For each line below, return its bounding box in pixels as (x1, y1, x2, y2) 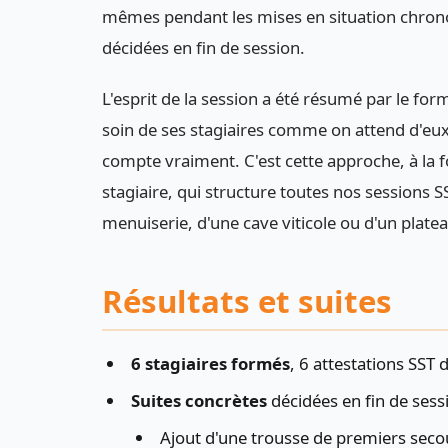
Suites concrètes (130, 388, 267, 412)
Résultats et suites (102, 279, 392, 322)
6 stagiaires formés (130, 352, 290, 376)
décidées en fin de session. (102, 35, 305, 59)
